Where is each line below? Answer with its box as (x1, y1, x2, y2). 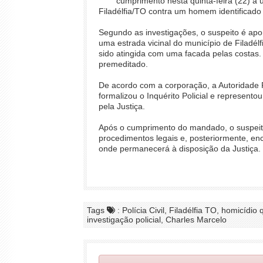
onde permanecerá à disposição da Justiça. (99, 143, 261, 153)
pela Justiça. (99, 101, 145, 111)
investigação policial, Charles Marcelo (87, 214, 227, 224)
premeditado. (99, 59, 148, 69)
